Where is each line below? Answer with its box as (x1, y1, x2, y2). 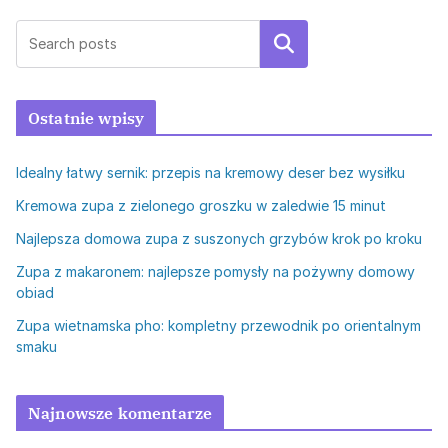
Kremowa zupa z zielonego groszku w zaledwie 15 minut (16, 196, 386, 214)
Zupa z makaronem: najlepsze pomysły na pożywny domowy (16, 262, 415, 280)
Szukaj (258, 33, 310, 54)
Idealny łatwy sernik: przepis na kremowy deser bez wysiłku (16, 163, 405, 181)
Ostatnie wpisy (28, 107, 145, 128)
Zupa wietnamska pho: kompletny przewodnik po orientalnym (16, 316, 421, 334)
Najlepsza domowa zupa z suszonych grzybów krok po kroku (16, 229, 422, 247)
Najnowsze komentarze (28, 402, 213, 423)
